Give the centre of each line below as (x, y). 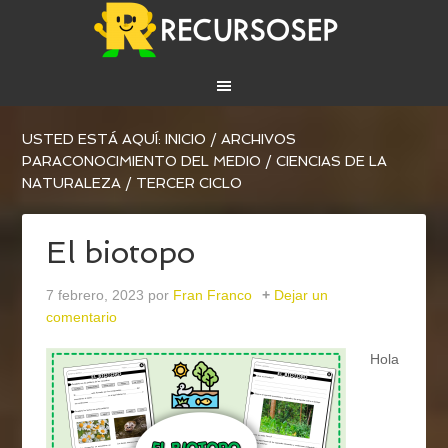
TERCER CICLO (187, 183)
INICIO (186, 139)
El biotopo (121, 253)
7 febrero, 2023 (95, 295)
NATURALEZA (72, 183)
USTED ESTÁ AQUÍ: (94, 139)
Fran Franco (213, 295)
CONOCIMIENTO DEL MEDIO (162, 161)
